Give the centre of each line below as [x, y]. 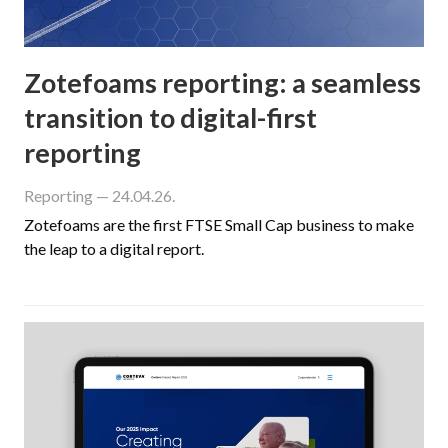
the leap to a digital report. [114, 248]
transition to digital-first [170, 117]
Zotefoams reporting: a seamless [222, 82]
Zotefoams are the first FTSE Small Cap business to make [219, 224]
